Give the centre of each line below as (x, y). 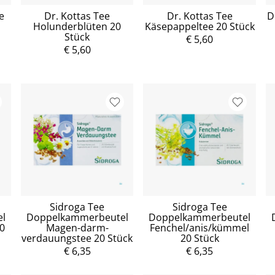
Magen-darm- (77, 228)
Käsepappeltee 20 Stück (199, 26)
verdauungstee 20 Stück (77, 238)
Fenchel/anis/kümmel (200, 228)
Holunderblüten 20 (77, 26)
